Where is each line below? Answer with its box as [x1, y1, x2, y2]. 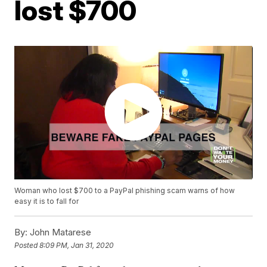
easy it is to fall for [14, 197, 79, 206]
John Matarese [27, 226, 92, 238]
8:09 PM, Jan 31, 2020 [39, 240, 114, 250]
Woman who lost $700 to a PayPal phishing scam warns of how [14, 186, 235, 195]
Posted [14, 240, 40, 250]
